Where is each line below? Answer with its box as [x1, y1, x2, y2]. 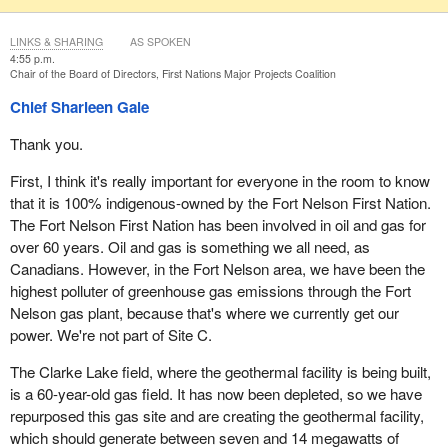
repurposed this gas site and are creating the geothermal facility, [9, 405, 424, 427]
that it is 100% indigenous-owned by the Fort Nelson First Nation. [9, 192, 431, 214]
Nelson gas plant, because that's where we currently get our [9, 302, 399, 324]
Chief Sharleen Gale [9, 95, 149, 118]
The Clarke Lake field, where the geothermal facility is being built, [9, 361, 431, 383]
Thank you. [9, 132, 83, 154]
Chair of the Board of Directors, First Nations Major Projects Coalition [9, 65, 336, 81]
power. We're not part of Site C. [9, 324, 212, 346]
